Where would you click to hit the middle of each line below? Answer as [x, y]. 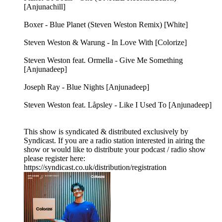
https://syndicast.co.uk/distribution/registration [95, 167]
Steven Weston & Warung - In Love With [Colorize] [105, 43]
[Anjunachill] [45, 7]
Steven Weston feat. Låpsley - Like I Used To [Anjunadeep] [118, 105]
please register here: [55, 159]
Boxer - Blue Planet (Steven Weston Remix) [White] [106, 25]
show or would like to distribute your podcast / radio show [115, 150]
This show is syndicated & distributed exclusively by [106, 132]
